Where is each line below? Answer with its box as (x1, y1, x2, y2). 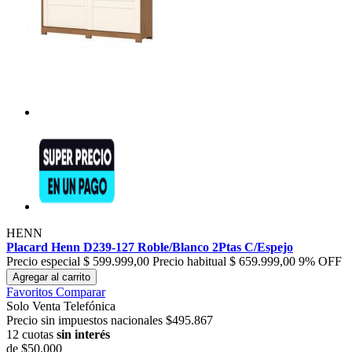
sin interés (57, 328, 110, 342)
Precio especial (6, 255, 80, 269)
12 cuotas (6, 328, 57, 342)
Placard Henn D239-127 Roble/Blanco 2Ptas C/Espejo (6, 240, 293, 255)
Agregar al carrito (13, 271, 90, 284)
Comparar (56, 285, 105, 299)
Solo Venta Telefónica (6, 299, 115, 313)
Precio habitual (152, 255, 226, 269)
